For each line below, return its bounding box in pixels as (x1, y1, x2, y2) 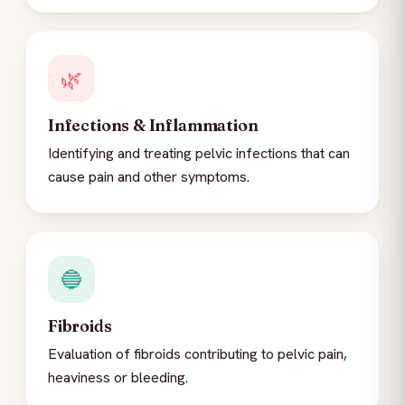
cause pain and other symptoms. (48, 167, 250, 187)
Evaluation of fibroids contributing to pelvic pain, (48, 344, 347, 364)
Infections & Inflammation (48, 115, 259, 137)
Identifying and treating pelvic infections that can (48, 144, 350, 164)
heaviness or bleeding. (48, 368, 188, 388)
